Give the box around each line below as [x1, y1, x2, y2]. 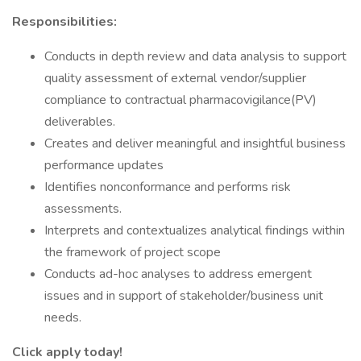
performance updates [44, 156, 164, 174]
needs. [44, 309, 81, 326]
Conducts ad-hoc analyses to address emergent [44, 265, 312, 283]
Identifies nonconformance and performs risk [44, 178, 291, 196]
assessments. [44, 200, 122, 218]
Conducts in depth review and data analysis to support [44, 48, 346, 65]
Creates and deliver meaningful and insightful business [44, 135, 346, 152]
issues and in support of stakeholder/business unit [44, 287, 323, 305]
